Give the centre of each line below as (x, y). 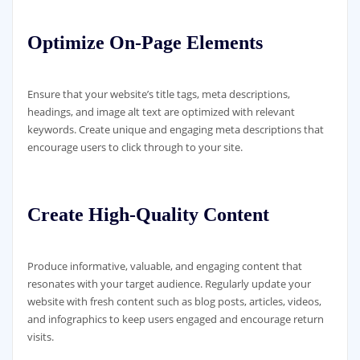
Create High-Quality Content (148, 215)
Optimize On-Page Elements (145, 43)
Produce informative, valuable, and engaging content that (164, 266)
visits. (40, 336)
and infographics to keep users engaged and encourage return (175, 319)
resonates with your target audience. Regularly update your (169, 283)
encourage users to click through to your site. (135, 147)
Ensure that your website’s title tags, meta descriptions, (158, 94)
